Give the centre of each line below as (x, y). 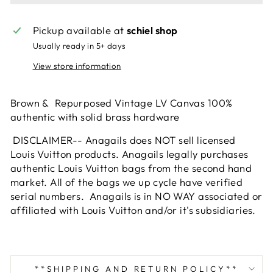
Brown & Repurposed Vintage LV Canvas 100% (122, 102)
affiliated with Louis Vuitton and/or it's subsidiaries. (133, 210)
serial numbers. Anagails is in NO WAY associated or (136, 196)
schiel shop (152, 30)
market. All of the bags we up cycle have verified (127, 182)
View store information (77, 66)
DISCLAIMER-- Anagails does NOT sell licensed (123, 140)
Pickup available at (80, 30)
